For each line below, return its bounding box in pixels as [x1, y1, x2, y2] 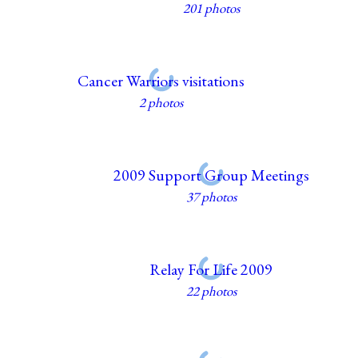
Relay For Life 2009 [149, 258, 273, 280]
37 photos [185, 187, 237, 205]
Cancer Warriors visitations [78, 70, 245, 91]
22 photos [185, 281, 237, 300]
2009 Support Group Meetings [113, 164, 309, 185]
